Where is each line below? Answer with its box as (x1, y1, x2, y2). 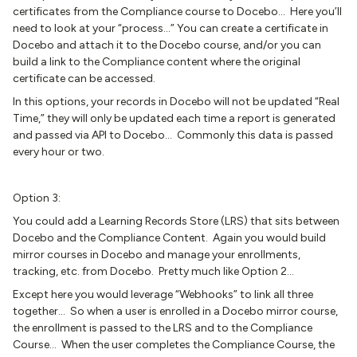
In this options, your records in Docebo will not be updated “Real (13, 95, 339, 108)
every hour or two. (13, 145, 104, 159)
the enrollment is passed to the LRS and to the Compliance (13, 321, 312, 335)
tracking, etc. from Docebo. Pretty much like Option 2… (13, 265, 294, 278)
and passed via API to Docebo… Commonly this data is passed (13, 128, 333, 142)
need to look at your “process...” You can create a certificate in (13, 22, 328, 35)
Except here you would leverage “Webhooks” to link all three (13, 288, 313, 301)
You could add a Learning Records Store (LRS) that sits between (13, 214, 339, 228)
